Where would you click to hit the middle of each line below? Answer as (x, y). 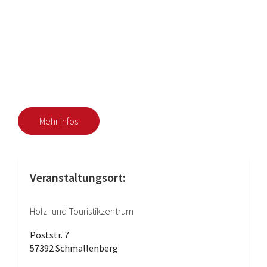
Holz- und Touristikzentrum (82, 211)
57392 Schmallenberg (74, 248)
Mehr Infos (59, 121)
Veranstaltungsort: (78, 177)
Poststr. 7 (49, 235)
